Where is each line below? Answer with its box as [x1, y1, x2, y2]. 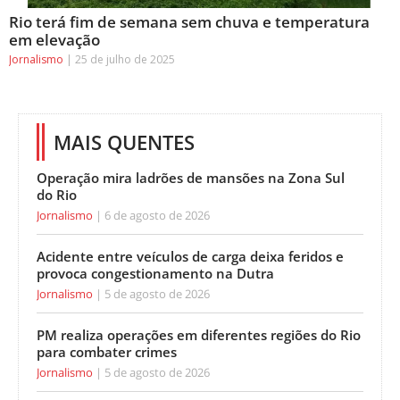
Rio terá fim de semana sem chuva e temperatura [9, 11, 370, 32]
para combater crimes [37, 342, 177, 361]
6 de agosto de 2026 [102, 206, 210, 223]
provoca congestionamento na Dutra [37, 263, 274, 282]
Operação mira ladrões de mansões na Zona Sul [37, 168, 345, 187]
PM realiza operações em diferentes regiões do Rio [37, 325, 361, 344]
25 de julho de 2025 [72, 51, 175, 67]
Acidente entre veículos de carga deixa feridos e [37, 246, 344, 265]
